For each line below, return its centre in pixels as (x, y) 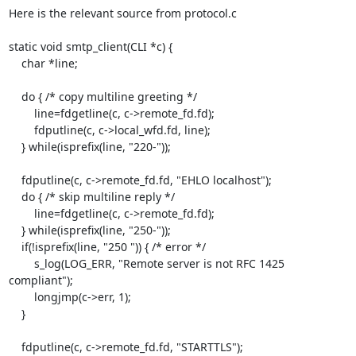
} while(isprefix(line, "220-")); (15, 147)
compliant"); (41, 280)
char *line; (15, 63)
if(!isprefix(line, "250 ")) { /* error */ (15, 247)
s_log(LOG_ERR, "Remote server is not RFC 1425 (21, 263)
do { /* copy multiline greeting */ (15, 97)
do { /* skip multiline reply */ (15, 197)
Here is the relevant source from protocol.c (122, 13)
